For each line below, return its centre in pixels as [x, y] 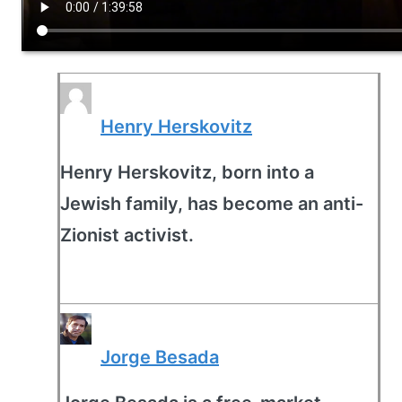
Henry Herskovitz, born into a [187, 172]
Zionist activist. [127, 235]
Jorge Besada [160, 357]
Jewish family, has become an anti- [212, 204]
